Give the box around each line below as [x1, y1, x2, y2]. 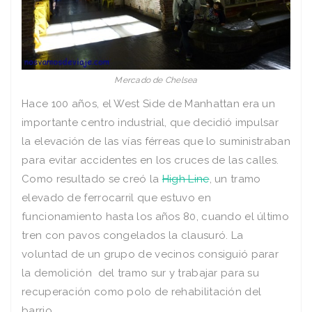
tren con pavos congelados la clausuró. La [22, 228, 244, 242]
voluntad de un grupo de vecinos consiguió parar [22, 247, 279, 260]
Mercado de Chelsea [114, 75, 198, 85]
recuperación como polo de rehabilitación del [22, 285, 262, 298]
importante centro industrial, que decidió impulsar [22, 116, 279, 129]
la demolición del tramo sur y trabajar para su [22, 266, 260, 279]
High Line [162, 172, 210, 185]
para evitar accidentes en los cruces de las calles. [22, 153, 279, 166]
